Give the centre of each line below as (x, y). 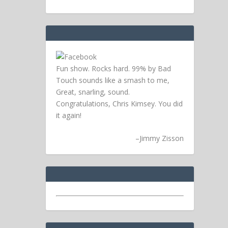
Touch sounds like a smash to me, (113, 80)
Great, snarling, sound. (93, 92)
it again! (69, 115)
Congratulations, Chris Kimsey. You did (120, 103)
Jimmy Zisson (161, 138)
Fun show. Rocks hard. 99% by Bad (114, 68)
